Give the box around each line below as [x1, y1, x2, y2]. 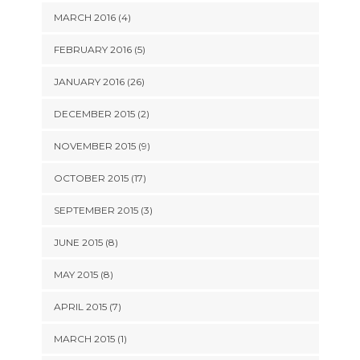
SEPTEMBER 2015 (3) [53, 204, 153, 216]
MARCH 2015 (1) [53, 333, 127, 345]
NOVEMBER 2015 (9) [53, 140, 150, 152]
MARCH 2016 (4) [53, 11, 131, 23]
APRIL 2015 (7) [53, 301, 121, 313]
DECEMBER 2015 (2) [53, 108, 149, 120]
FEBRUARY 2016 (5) [53, 43, 145, 55]
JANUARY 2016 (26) [53, 76, 145, 88]
